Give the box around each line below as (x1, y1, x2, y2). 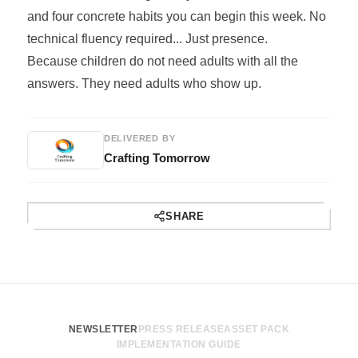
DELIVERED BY (103, 133, 176, 144)
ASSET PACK (224, 323, 290, 335)
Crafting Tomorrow (103, 150, 210, 165)
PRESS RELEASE (137, 323, 225, 335)
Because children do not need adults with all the (26, 54, 298, 68)
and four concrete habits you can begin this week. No (26, 9, 326, 23)
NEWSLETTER (68, 323, 138, 335)
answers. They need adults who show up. (26, 76, 261, 90)
